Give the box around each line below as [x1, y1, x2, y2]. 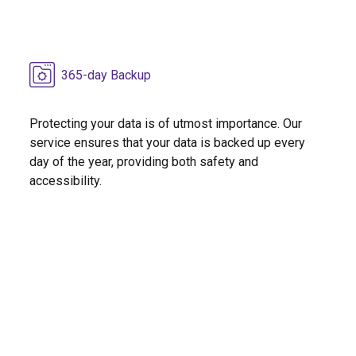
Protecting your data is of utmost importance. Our [29, 116, 303, 132]
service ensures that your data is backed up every [29, 135, 306, 151]
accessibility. [29, 173, 103, 189]
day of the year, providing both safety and [29, 154, 259, 170]
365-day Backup [61, 68, 152, 83]
